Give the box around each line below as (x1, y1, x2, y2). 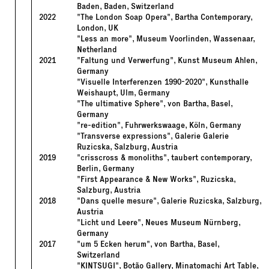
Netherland (76, 44, 117, 55)
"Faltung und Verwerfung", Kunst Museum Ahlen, (76, 55, 257, 66)
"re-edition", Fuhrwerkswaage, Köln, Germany (76, 120, 241, 131)
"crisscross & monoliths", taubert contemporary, (76, 153, 252, 163)
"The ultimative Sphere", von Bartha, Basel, (76, 98, 232, 109)
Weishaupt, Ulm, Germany (76, 88, 170, 98)
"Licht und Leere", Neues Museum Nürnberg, (76, 217, 240, 228)
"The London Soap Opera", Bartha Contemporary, (76, 12, 252, 23)
